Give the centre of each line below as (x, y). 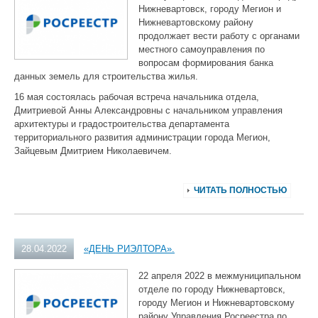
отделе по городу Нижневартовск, (212, 289)
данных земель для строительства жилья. (106, 76)
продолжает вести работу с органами (219, 36)
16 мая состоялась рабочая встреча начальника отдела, (137, 97)
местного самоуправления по (202, 49)
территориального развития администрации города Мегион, (142, 137)
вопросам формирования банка (206, 63)
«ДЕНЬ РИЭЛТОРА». (129, 249)
